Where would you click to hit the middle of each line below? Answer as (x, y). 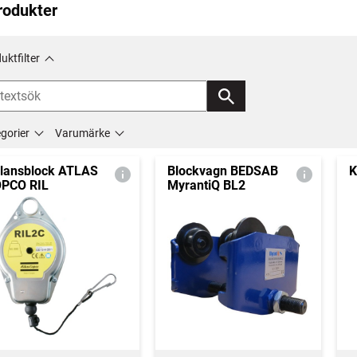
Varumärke (82, 133)
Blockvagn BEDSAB (222, 171)
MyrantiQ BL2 (206, 185)
